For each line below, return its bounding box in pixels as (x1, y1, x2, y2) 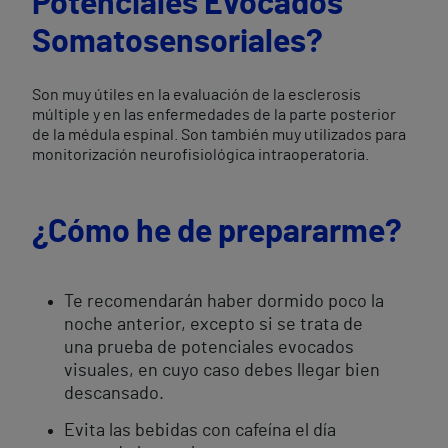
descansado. (64, 385, 164, 403)
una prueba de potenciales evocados (64, 339, 354, 357)
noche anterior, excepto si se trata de (64, 316, 363, 334)
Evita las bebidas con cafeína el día (64, 422, 336, 440)
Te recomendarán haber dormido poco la (64, 293, 384, 311)
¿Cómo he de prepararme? (32, 216, 402, 248)
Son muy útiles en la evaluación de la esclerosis (32, 87, 361, 103)
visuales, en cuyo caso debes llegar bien (64, 362, 380, 380)
